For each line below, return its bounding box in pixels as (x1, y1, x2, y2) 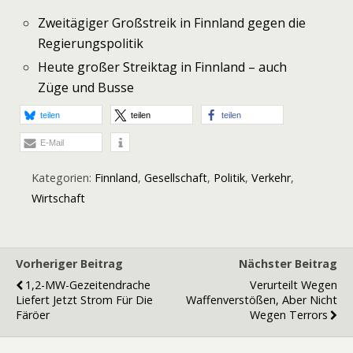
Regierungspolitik (38, 35, 144, 52)
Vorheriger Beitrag (16, 256, 123, 272)
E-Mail (40, 138, 64, 148)
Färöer (16, 307, 50, 323)
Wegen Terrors (250, 307, 328, 323)
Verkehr (251, 170, 291, 186)
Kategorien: (32, 170, 95, 186)
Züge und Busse (38, 79, 135, 97)
